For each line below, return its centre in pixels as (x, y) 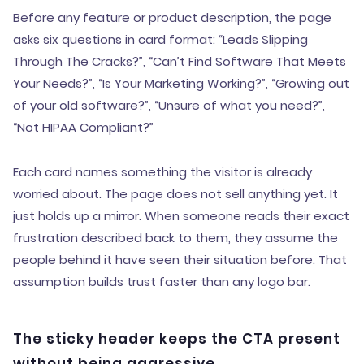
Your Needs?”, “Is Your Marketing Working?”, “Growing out (181, 83)
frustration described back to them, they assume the (175, 238)
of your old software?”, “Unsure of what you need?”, (169, 105)
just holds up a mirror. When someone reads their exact (181, 216)
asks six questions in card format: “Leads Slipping (160, 39)
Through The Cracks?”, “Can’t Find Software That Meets (180, 61)
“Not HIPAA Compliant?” (83, 127)
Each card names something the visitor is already (162, 172)
